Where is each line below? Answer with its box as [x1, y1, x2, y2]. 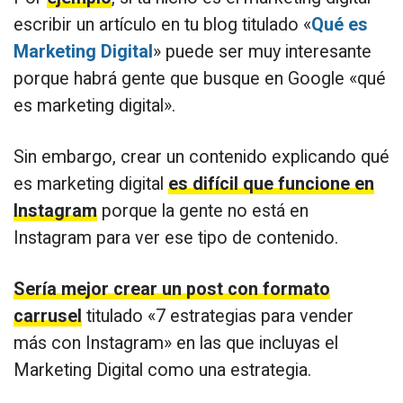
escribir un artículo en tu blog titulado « [13, 13, 311, 35]
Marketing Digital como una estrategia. [13, 359, 311, 381]
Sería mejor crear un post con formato [13, 278, 330, 300]
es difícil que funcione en [168, 173, 374, 194]
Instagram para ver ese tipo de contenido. [13, 227, 338, 248]
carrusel [13, 305, 82, 327]
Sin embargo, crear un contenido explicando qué [13, 146, 390, 167]
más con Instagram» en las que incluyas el [13, 332, 338, 354]
